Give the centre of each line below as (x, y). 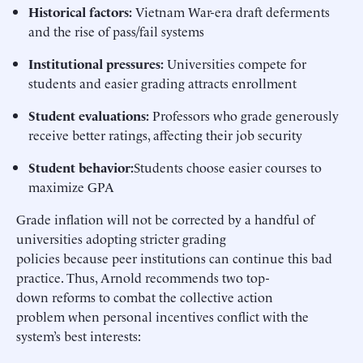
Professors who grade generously (246, 115)
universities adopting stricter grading (121, 238)
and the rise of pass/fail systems (118, 31)
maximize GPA (73, 186)
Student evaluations (88, 115)
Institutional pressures (95, 63)
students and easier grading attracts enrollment (164, 83)
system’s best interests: (82, 335)
